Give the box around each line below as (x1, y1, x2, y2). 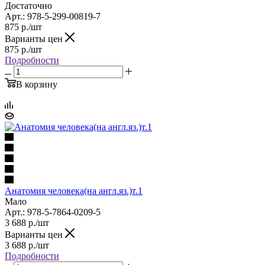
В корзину (16, 79, 57, 89)
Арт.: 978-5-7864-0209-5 (5, 206, 101, 217)
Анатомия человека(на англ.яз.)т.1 (5, 185, 143, 196)
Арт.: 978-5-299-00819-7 (5, 11, 101, 21)
